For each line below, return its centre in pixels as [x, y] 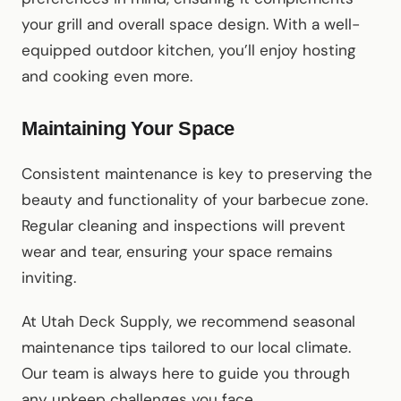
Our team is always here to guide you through [186, 374]
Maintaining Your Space [128, 129]
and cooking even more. [107, 77]
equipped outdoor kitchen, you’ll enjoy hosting [189, 51]
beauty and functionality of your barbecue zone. [195, 200]
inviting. [49, 278]
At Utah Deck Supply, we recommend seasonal [188, 322]
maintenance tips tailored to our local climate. [186, 348]
